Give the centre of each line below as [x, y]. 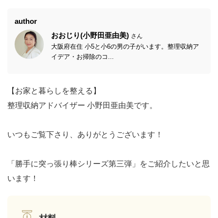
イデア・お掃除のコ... [82, 56]
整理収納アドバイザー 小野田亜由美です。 [82, 105]
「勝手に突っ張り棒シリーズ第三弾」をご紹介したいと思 [109, 163]
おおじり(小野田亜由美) [90, 35]
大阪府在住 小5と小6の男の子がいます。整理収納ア [125, 46]
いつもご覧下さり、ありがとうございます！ [85, 134]
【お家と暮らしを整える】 [54, 91]
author [26, 21]
